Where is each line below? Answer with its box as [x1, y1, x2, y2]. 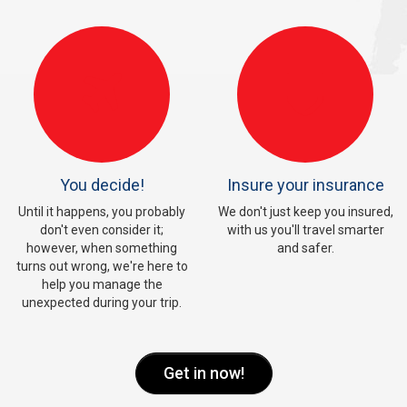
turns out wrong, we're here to [15, 259, 188, 273]
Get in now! [163, 363, 244, 382]
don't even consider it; [40, 223, 164, 237]
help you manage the [41, 277, 163, 292]
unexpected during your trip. [22, 295, 182, 310]
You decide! [59, 175, 144, 194]
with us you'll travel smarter [226, 223, 384, 237]
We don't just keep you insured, [217, 204, 393, 219]
